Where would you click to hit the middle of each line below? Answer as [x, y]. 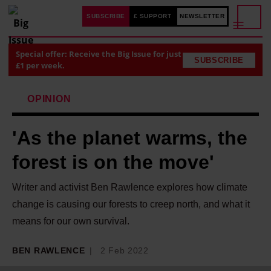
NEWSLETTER [202, 16]
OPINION [49, 99]
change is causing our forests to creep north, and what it [131, 204]
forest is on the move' [113, 162]
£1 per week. [40, 65]
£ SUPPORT [152, 16]
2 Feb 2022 [124, 250]
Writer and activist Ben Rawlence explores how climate [130, 187]
